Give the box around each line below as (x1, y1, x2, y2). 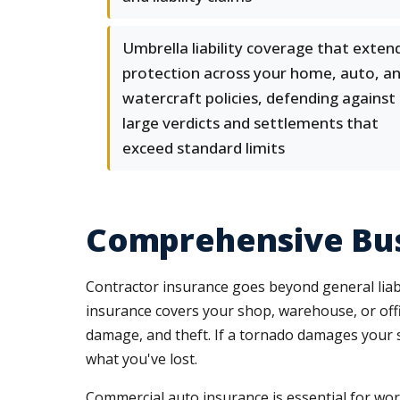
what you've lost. (86, 349, 197, 369)
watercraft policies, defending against (122, 87, 396, 108)
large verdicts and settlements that (122, 112, 379, 133)
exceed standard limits (122, 137, 285, 158)
